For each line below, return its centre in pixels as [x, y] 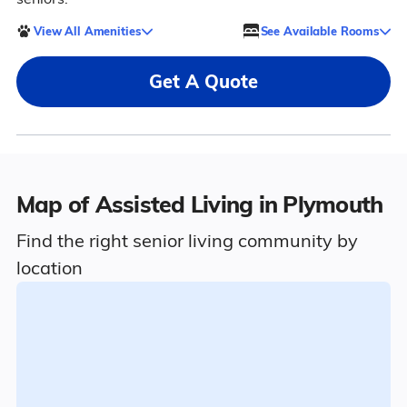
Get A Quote [203, 81]
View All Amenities [87, 30]
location [49, 268]
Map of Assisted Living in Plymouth [199, 204]
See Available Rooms [320, 30]
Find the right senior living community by [187, 240]
